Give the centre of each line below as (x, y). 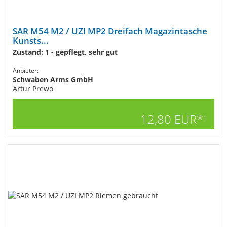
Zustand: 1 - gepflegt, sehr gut (65, 52)
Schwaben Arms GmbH (53, 79)
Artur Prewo (33, 88)
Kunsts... (31, 40)
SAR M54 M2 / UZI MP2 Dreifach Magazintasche (110, 31)
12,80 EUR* (172, 119)
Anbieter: (26, 71)
